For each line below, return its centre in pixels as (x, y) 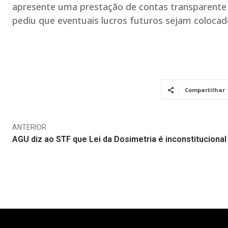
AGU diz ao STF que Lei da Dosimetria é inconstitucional (119, 139)
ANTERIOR (29, 127)
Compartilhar (205, 90)
